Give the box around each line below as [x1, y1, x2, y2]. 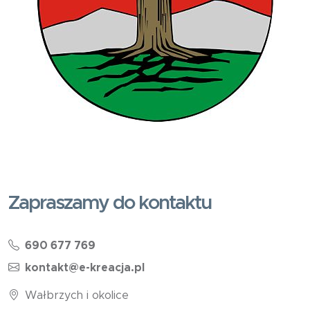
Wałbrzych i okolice [25, 290, 129, 302]
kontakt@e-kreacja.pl [25, 262, 145, 274]
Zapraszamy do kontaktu [8, 194, 211, 214]
